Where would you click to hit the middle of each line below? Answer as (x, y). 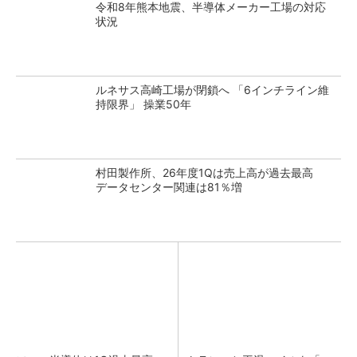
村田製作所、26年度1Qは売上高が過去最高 (210, 173)
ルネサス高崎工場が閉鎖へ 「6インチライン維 (212, 90)
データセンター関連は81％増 (169, 187)
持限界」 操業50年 (143, 104)
